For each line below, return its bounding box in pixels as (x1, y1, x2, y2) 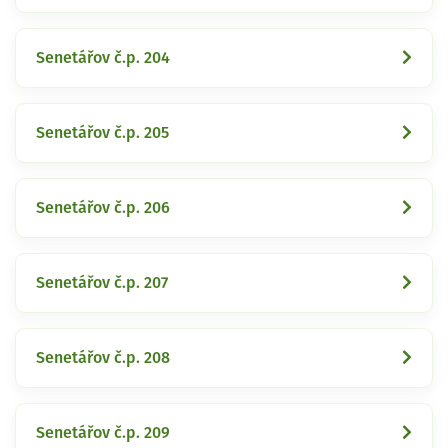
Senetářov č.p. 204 (36, 49, 170, 66)
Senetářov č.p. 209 (36, 424, 170, 441)
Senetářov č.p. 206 (36, 199, 170, 216)
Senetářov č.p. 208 (36, 349, 170, 366)
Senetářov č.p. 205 (36, 124, 169, 141)
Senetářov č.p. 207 (36, 274, 168, 291)
